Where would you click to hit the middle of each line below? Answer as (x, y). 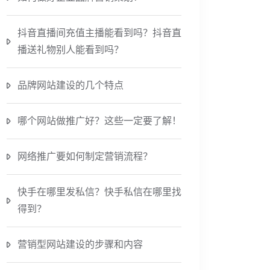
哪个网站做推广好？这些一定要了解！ (99, 121)
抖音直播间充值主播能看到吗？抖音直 (99, 33)
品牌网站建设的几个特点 (71, 85)
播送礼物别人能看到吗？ (71, 50)
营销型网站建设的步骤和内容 (80, 244)
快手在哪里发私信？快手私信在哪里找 (99, 192)
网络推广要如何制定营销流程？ (85, 156)
